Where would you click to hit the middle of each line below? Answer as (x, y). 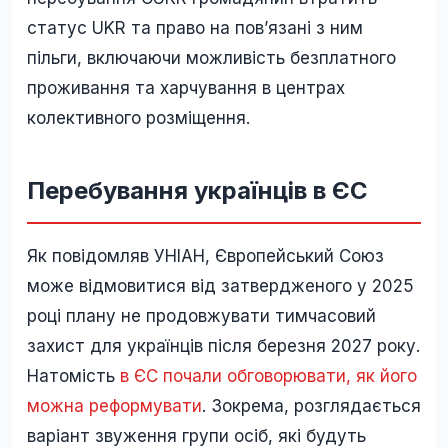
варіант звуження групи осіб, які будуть (196, 435)
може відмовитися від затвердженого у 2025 (220, 285)
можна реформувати (114, 405)
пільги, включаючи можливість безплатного (211, 57)
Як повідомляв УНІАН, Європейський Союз (205, 255)
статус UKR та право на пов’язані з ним (195, 27)
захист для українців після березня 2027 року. (223, 345)
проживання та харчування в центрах (186, 87)
